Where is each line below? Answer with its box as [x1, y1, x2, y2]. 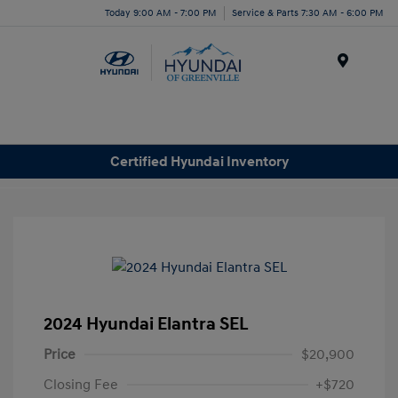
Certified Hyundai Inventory [109, 152, 289, 171]
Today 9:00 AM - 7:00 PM [105, 6, 217, 19]
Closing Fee [44, 376, 118, 394]
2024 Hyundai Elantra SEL [44, 314, 249, 336]
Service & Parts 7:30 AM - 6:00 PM [232, 6, 384, 19]
